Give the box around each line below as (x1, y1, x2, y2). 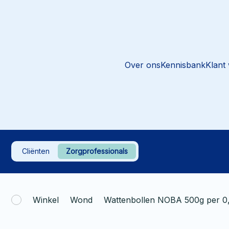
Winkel (33, 194, 59, 205)
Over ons (124, 59, 161, 70)
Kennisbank (160, 59, 205, 70)
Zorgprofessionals (66, 147, 128, 156)
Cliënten (22, 147, 50, 156)
